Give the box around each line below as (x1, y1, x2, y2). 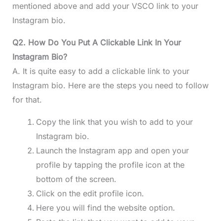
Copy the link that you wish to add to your (36, 117, 193, 127)
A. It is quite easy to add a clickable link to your (12, 66, 189, 76)
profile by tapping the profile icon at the (36, 160, 184, 170)
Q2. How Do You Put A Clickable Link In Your (12, 37, 181, 48)
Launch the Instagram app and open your (36, 146, 189, 156)
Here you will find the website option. (36, 203, 175, 213)
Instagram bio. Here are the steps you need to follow (12, 80, 209, 91)
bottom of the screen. (36, 174, 116, 184)
